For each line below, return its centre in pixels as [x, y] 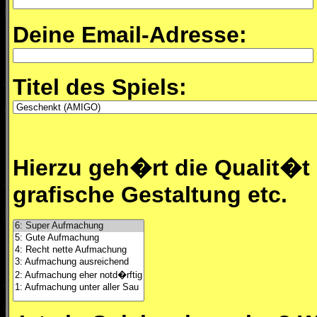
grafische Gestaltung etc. [150, 195]
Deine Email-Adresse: [130, 35]
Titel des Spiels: [100, 87]
